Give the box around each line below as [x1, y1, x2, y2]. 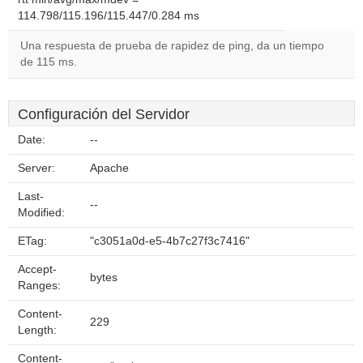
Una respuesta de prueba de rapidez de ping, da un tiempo [20, 40, 324, 52]
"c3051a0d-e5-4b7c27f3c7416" [90, 235, 250, 247]
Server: [18, 162, 55, 174]
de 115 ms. [20, 56, 77, 68]
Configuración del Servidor [18, 106, 190, 122]
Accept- [18, 263, 57, 275]
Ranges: [18, 280, 61, 292]
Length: [18, 324, 57, 336]
